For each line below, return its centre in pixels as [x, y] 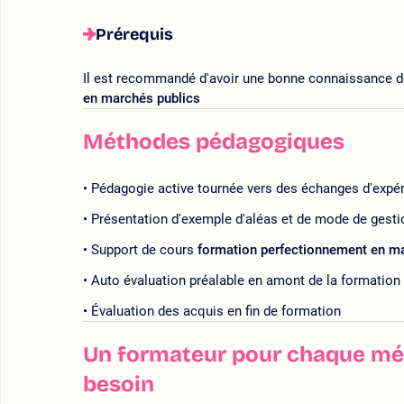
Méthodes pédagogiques [214, 142]
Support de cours [142, 250]
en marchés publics [142, 99]
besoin [119, 385]
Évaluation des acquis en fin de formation [216, 312]
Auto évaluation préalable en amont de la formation [246, 281]
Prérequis [134, 35]
